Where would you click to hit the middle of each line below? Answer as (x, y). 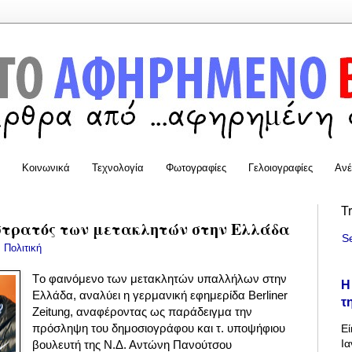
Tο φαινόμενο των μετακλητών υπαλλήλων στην (160, 279)
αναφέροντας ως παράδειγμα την (163, 312)
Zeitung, (53, 312)
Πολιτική (23, 248)
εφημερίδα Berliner (238, 295)
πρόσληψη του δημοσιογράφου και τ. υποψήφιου (159, 328)
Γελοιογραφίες (280, 167)
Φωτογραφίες (196, 167)
